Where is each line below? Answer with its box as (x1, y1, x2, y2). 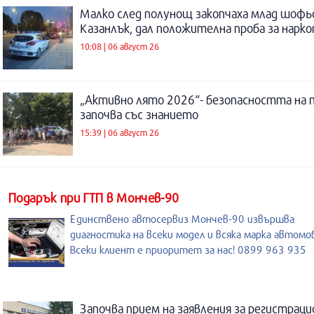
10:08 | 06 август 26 (80, 40, 159, 52)
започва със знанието (80, 107, 198, 122)
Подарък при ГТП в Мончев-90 (8, 190, 179, 205)
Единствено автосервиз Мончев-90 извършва (70, 212, 294, 225)
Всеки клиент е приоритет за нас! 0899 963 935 (70, 243, 306, 256)
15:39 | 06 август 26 (80, 126, 159, 138)
